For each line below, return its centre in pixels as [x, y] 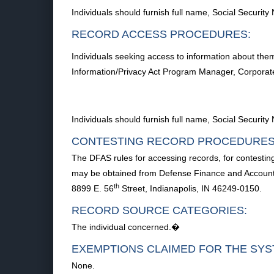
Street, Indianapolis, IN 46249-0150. [191, 188]
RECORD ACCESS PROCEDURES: [161, 34]
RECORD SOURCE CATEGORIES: [159, 210]
